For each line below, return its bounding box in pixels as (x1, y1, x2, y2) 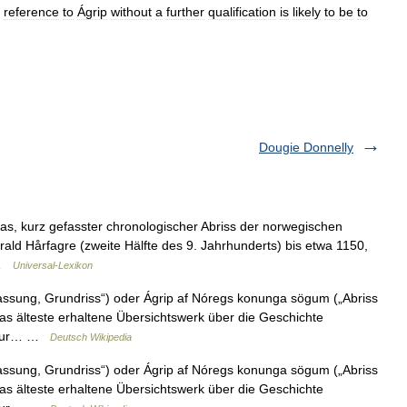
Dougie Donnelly (259, 140, 353, 154)
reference (4, 5, 59, 19)
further (166, 5, 204, 19)
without (111, 5, 152, 19)
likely (293, 5, 321, 19)
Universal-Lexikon (13, 260, 93, 271)
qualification (208, 5, 276, 19)
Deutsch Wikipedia (50, 332, 132, 342)
